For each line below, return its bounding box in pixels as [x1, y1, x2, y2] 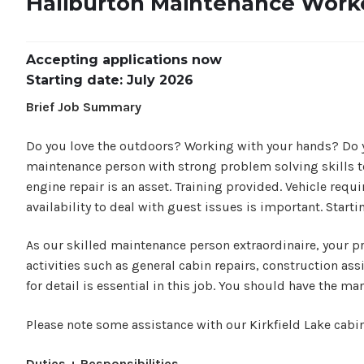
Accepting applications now [26, 51, 222, 67]
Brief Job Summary [26, 99, 145, 115]
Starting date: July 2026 [26, 71, 193, 88]
